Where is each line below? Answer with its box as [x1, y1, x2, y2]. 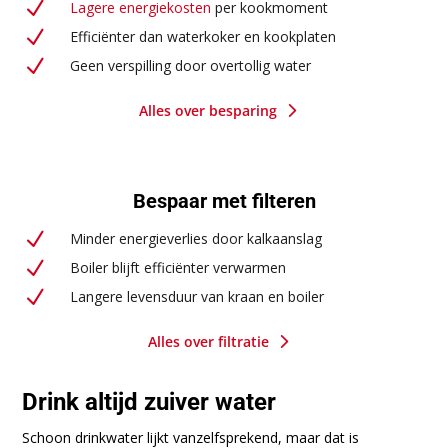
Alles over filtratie [147, 331, 269, 351]
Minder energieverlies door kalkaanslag [69, 228, 322, 248]
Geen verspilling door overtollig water [69, 55, 311, 75]
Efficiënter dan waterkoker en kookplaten [69, 26, 336, 46]
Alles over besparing [139, 100, 277, 120]
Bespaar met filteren [132, 188, 316, 213]
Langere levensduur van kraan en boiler [69, 286, 324, 306]
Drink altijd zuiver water [22, 387, 277, 416]
